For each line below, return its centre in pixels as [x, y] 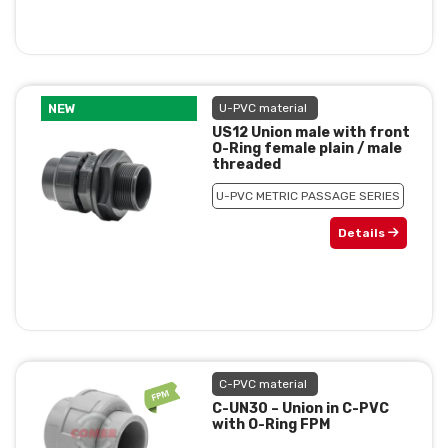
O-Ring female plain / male [306, 149]
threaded [246, 165]
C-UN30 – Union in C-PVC [300, 409]
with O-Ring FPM [270, 425]
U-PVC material [262, 108]
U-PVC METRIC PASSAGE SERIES [307, 196]
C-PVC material [262, 384]
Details [362, 233]
